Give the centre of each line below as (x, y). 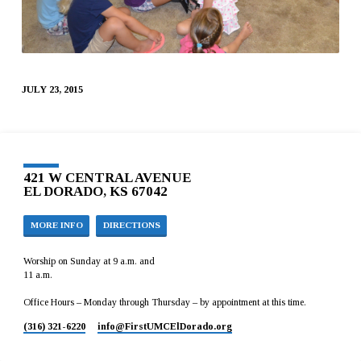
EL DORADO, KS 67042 (96, 191)
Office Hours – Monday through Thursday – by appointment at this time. (165, 303)
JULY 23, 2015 (52, 89)
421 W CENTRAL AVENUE (108, 177)
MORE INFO (56, 225)
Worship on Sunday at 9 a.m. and (89, 261)
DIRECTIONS (131, 225)
